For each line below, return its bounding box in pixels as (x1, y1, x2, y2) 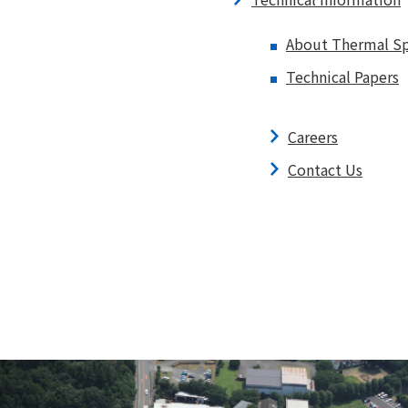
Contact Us (288, 158, 362, 180)
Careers (288, 126, 338, 148)
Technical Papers (286, 66, 399, 87)
